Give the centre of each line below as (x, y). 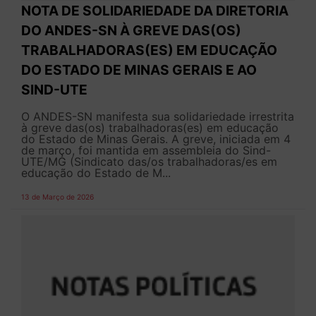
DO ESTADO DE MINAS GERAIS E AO (139, 69)
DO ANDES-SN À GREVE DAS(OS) (131, 30)
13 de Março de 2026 (57, 196)
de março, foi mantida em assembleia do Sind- (146, 150)
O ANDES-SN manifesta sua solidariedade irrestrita (158, 116)
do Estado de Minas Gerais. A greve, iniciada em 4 (156, 139)
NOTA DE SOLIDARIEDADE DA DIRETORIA (155, 10)
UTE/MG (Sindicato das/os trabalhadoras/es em (149, 161)
